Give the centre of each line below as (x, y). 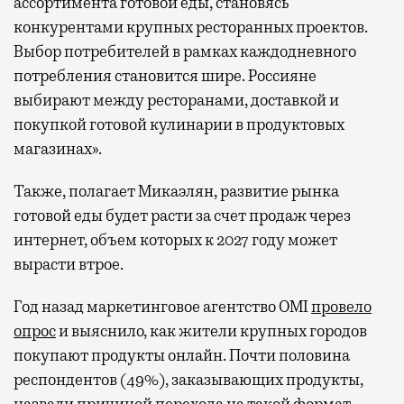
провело (341, 306)
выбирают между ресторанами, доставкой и (176, 100)
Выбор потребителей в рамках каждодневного (185, 51)
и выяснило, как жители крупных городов (211, 331)
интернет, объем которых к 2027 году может (175, 239)
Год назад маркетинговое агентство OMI (162, 306)
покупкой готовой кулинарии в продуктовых (179, 124)
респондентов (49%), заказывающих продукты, (188, 379)
